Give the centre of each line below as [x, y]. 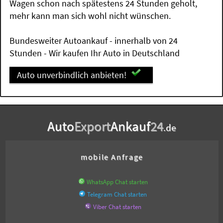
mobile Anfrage [112, 157]
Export [92, 126]
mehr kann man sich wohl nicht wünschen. [90, 16]
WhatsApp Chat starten [117, 182]
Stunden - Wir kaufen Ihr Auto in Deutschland [95, 53]
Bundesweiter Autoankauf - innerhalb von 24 [94, 41]
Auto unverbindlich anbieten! [71, 75]
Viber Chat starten [117, 207]
